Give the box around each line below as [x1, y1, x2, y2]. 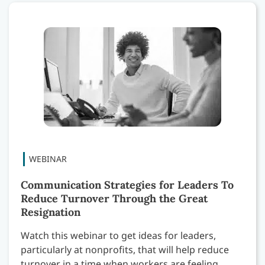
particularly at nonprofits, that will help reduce [21, 243, 229, 256]
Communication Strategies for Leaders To [21, 177, 234, 192]
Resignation [21, 205, 80, 219]
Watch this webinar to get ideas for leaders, [21, 228, 216, 242]
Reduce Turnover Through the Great [21, 191, 208, 205]
